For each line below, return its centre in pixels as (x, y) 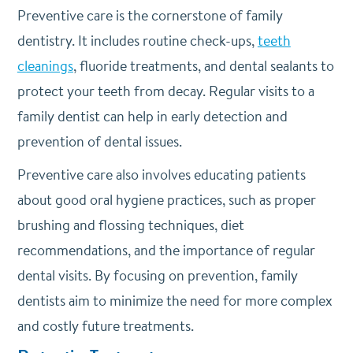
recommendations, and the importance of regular (166, 250)
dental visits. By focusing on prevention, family (157, 275)
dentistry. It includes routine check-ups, (137, 40)
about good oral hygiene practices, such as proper (166, 199)
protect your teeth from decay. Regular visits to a (165, 91)
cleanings (45, 65)
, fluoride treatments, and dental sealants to (203, 65)
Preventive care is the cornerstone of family (150, 15)
